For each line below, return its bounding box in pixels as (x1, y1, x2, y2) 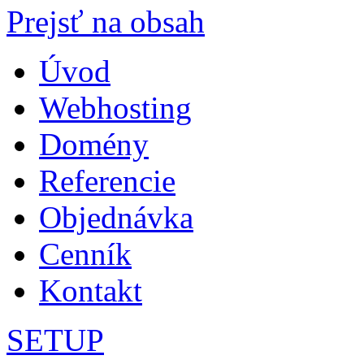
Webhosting (39, 90, 192, 126)
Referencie (39, 163, 175, 199)
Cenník (39, 236, 132, 272)
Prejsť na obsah (6, 4, 205, 40)
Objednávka (39, 200, 193, 236)
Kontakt (39, 273, 142, 309)
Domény (39, 127, 149, 162)
